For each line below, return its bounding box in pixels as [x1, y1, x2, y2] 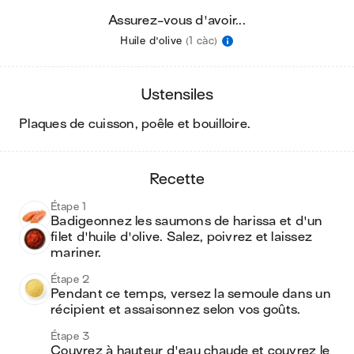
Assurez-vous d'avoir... [108, 13, 246, 28]
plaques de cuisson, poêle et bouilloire [28, 117, 247, 131]
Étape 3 [51, 330, 90, 342]
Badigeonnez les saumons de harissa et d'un [51, 214, 323, 228]
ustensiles [152, 86, 213, 103]
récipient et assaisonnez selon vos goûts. [51, 303, 301, 317]
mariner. [51, 246, 101, 260]
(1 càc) [185, 35, 218, 47]
